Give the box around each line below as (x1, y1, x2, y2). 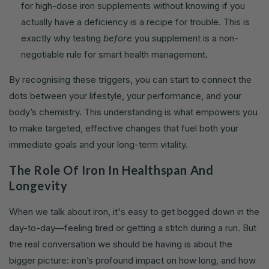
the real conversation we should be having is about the (9, 238, 232, 250)
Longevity (9, 178, 68, 193)
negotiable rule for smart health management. (21, 48, 208, 60)
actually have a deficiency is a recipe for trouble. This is (21, 16, 250, 28)
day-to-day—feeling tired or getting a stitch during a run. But (9, 222, 256, 234)
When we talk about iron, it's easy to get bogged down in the (9, 205, 259, 217)
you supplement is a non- (132, 32, 238, 44)
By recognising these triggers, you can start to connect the (9, 73, 252, 85)
